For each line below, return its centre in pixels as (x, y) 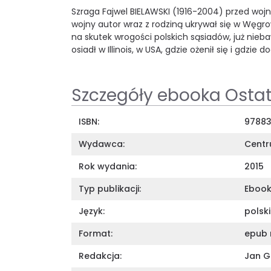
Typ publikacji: (110, 188)
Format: (96, 233)
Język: (92, 211)
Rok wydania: (108, 166)
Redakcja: (100, 256)
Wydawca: (102, 144)
